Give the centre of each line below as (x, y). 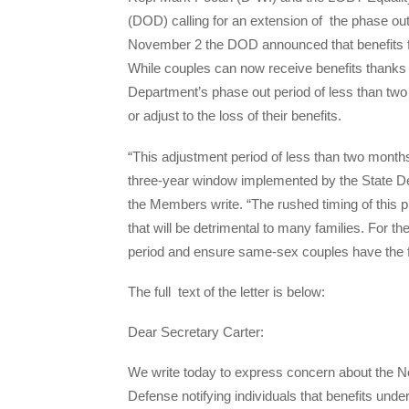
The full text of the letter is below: (226, 291)
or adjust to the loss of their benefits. (235, 116)
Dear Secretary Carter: (196, 332)
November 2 (165, 45)
